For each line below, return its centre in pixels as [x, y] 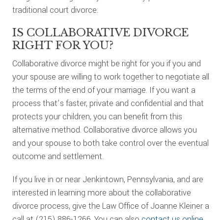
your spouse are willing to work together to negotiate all [110, 77]
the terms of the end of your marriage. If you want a [104, 90]
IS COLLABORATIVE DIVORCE [100, 33]
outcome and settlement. [58, 156]
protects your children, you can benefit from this [97, 117]
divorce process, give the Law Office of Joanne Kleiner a [110, 206]
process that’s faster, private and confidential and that [108, 103]
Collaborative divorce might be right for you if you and [106, 64]
